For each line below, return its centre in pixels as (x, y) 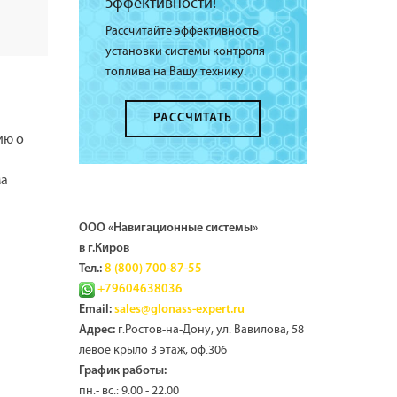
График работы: (122, 371)
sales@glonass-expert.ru (179, 310)
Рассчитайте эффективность (182, 31)
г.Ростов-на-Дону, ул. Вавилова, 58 (209, 330)
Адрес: (97, 330)
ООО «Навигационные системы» (168, 228)
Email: (95, 310)
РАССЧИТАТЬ (192, 118)
